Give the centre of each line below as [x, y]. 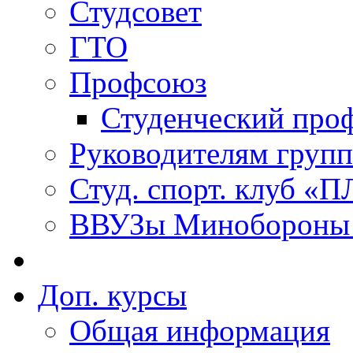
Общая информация [200, 331]
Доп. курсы [112, 295]
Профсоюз [138, 82]
